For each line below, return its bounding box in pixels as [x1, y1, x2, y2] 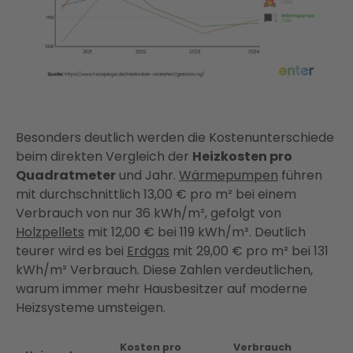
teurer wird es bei [16, 241, 127, 260]
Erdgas [127, 241, 169, 260]
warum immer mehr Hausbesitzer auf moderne [16, 279, 307, 298]
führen [278, 165, 322, 184]
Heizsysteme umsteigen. [16, 298, 165, 317]
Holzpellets [16, 222, 84, 241]
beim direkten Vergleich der [16, 147, 192, 165]
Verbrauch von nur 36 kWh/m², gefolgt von [16, 203, 281, 222]
